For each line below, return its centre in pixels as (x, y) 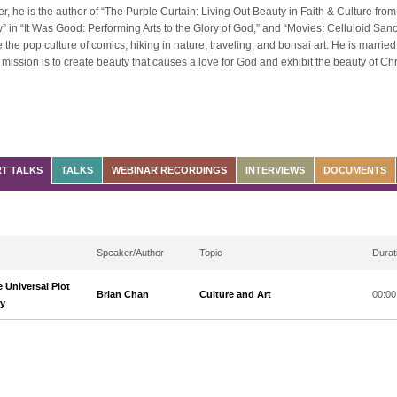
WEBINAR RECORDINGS (169, 170)
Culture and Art (235, 294)
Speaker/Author (130, 253)
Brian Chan (123, 294)
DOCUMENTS (355, 170)
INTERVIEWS (275, 170)
